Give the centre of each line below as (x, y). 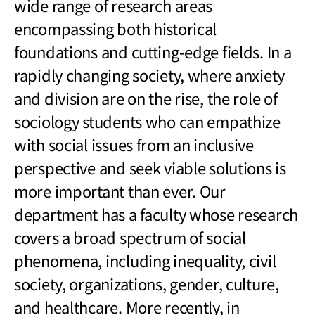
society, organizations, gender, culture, (147, 283)
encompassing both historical (116, 28)
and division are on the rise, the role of (146, 97)
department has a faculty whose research (156, 213)
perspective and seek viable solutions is (150, 167)
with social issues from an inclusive (134, 144)
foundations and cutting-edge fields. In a (153, 51)
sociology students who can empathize (147, 121)
